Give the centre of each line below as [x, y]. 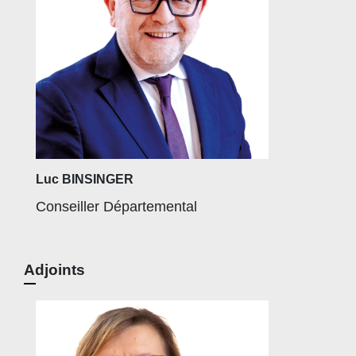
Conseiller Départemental [116, 207]
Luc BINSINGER [85, 180]
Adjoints [54, 270]
